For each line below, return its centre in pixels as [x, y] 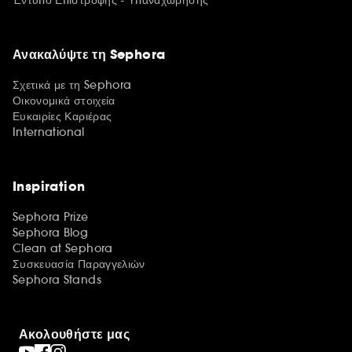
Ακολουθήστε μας [74, 334]
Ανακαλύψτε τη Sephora [89, 55]
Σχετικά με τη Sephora [72, 85]
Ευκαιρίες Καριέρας [62, 116]
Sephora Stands [57, 280]
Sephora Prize [51, 217]
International [49, 132]
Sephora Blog [51, 233]
